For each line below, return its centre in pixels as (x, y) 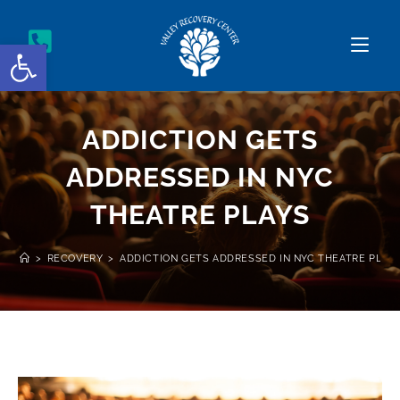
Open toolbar (94, 52)
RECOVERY (75, 258)
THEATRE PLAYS (200, 214)
